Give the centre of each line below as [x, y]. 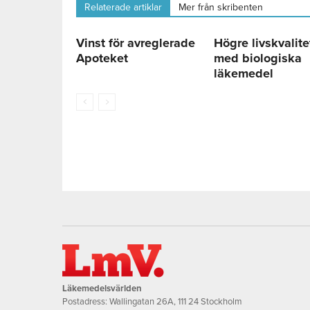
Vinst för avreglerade [136, 43]
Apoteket [102, 58]
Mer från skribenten [221, 8]
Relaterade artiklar [123, 8]
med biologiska [258, 58]
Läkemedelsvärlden [102, 289]
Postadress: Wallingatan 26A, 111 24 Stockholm [152, 302]
